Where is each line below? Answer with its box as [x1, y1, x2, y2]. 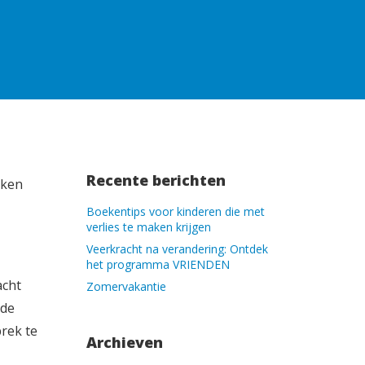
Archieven [86, 332, 163, 352]
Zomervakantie [86, 279, 166, 294]
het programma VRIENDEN [86, 257, 230, 272]
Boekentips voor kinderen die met [86, 204, 265, 219]
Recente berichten [86, 170, 226, 190]
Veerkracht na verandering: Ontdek [86, 241, 268, 257]
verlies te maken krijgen [86, 219, 211, 235]
